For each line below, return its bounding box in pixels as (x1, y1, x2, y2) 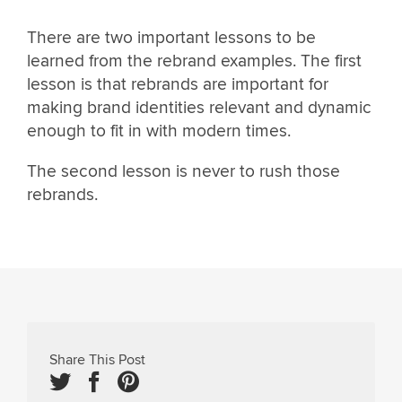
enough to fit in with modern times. (27, 119, 291, 142)
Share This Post (49, 351, 145, 369)
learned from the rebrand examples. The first (27, 49, 362, 72)
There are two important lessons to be (27, 26, 316, 48)
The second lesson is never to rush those (27, 160, 340, 182)
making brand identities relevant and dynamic (27, 96, 371, 118)
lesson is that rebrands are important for (27, 73, 328, 95)
